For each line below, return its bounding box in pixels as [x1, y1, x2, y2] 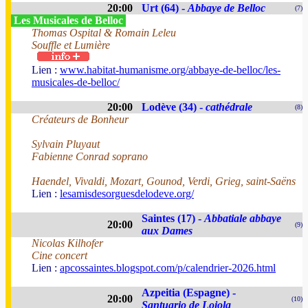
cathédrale [206, 101, 252, 113]
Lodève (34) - [142, 101, 206, 113]
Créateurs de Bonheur [32, 113, 129, 125]
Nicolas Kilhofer [32, 237, 103, 249]
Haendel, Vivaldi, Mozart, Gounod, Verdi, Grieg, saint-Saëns [32, 175, 296, 187]
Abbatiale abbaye [204, 212, 281, 224]
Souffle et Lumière [32, 39, 110, 51]
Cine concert [32, 250, 87, 261]
